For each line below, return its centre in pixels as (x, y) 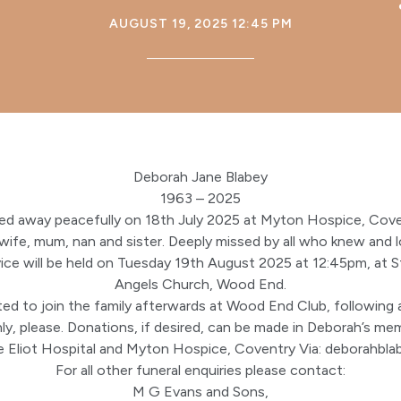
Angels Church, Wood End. (200, 284)
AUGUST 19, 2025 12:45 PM (200, 24)
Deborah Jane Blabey (200, 177)
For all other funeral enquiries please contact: (200, 370)
